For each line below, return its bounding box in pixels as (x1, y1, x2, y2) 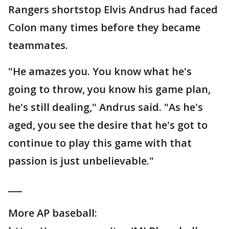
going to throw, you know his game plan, (8, 82, 211, 97)
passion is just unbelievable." (8, 154, 154, 168)
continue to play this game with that (8, 136, 192, 150)
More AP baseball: (8, 206, 97, 220)
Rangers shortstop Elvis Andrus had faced (8, 3, 218, 17)
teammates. (8, 38, 68, 53)
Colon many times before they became (8, 20, 200, 35)
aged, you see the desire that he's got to (8, 118, 208, 132)
